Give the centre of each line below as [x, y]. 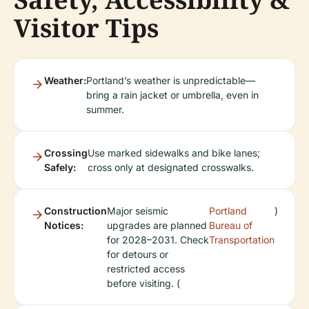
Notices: [64, 226]
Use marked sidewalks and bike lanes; [174, 153]
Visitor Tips [86, 28]
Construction [76, 211]
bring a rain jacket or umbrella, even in [172, 95]
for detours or [138, 255]
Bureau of [231, 226]
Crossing [66, 153]
